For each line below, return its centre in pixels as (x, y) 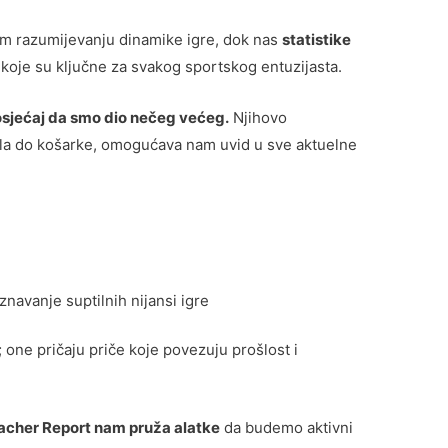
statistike (317, 39)
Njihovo (258, 117)
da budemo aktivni (287, 428)
